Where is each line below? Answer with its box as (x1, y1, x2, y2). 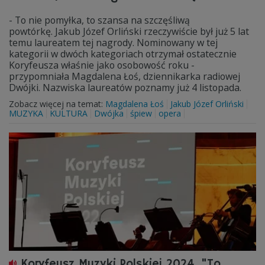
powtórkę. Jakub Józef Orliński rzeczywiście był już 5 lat (9, 25, 249, 38)
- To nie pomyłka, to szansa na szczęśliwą (9, 14, 190, 27)
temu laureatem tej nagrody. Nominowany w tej (9, 36, 218, 49)
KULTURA (50, 108, 88, 119)
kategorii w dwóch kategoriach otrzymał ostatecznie (9, 47, 237, 60)
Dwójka (94, 108, 124, 119)
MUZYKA (9, 108, 43, 119)
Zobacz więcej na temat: (9, 98, 105, 109)
